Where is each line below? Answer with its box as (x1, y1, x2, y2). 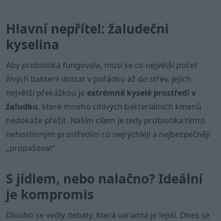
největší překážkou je (6, 87, 87, 98)
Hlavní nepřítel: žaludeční (6, 20, 169, 37)
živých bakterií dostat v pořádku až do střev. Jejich (6, 74, 191, 84)
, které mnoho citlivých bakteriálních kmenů (38, 101, 201, 112)
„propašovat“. (6, 143, 57, 153)
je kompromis (6, 185, 94, 203)
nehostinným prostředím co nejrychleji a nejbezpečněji (6, 129, 210, 140)
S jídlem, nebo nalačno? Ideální (6, 170, 203, 187)
